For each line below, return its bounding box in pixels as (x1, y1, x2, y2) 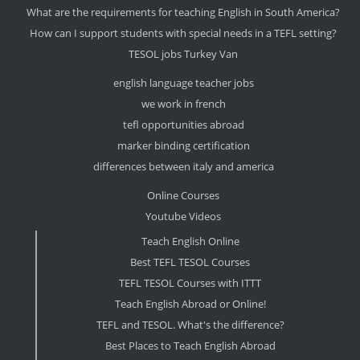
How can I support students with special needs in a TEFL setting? (30, 26, 337, 41)
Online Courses (147, 188, 220, 203)
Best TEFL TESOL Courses (130, 255, 251, 270)
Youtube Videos (145, 209, 222, 224)
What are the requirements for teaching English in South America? (27, 5, 341, 20)
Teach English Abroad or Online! (114, 297, 266, 312)
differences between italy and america (92, 159, 274, 174)
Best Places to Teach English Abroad (104, 338, 276, 354)
